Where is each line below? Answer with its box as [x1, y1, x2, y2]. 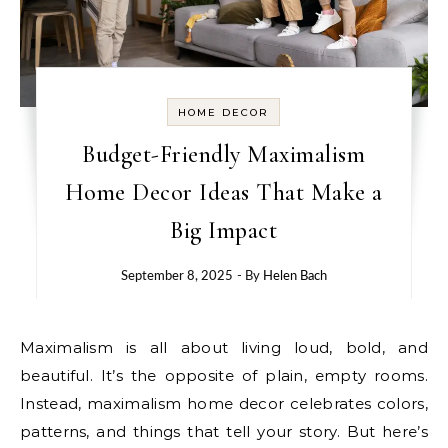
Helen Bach [262, 269, 327, 283]
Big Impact [170, 215, 278, 245]
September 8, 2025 [120, 269, 233, 283]
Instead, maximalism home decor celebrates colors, [20, 393, 428, 413]
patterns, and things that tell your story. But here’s [20, 421, 428, 441]
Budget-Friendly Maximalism [82, 139, 366, 169]
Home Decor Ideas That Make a [64, 177, 383, 207]
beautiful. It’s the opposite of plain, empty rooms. [20, 365, 428, 385]
